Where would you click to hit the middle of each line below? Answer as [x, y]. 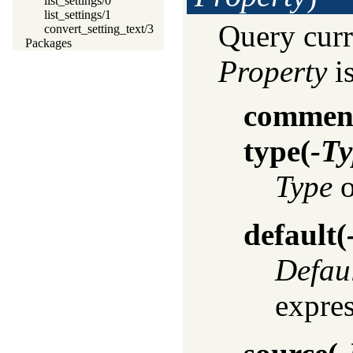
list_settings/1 [78, 15]
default [290, 235]
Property [273, 71]
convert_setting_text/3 [99, 29]
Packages [48, 43]
